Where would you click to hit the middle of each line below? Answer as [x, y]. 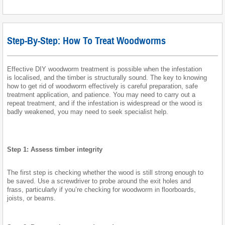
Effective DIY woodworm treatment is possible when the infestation [104, 69]
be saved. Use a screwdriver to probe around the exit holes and [99, 181]
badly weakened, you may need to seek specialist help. [88, 111]
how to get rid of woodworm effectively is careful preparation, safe [102, 86]
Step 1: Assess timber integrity [55, 149]
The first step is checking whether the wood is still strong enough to [105, 172]
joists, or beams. [31, 198]
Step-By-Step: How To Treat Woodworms [86, 41]
